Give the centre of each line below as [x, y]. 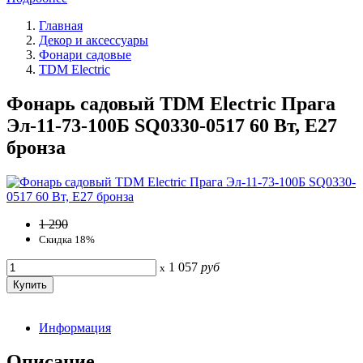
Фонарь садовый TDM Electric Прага [171, 103]
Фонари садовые [85, 54]
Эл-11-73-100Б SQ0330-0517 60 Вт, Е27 [172, 125]
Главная [61, 25]
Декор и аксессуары [94, 40]
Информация [75, 327]
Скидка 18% [67, 239]
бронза [36, 147]
